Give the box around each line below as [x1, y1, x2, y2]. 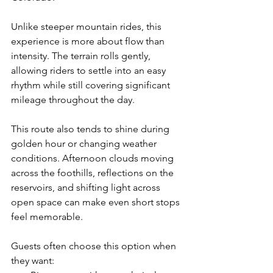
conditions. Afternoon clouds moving [11, 152, 176, 164]
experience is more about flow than [11, 35, 167, 47]
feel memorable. [11, 210, 83, 222]
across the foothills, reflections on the [11, 166, 176, 179]
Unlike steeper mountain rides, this [11, 20, 164, 32]
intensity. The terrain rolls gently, [11, 49, 153, 62]
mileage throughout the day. [11, 93, 135, 105]
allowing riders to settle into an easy [11, 64, 168, 76]
